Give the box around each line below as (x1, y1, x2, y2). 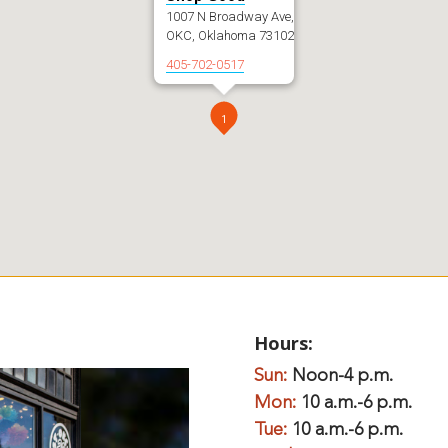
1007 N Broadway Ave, (166, 9, 294, 24)
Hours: (254, 331, 313, 355)
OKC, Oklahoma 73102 (166, 28, 294, 43)
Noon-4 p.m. (292, 367, 393, 385)
